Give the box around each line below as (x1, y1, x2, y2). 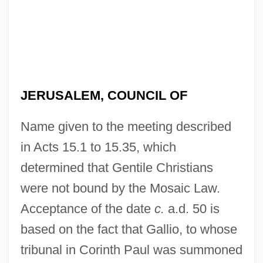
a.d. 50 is (164, 201, 220, 216)
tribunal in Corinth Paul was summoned (20, 242, 242, 257)
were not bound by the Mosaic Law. (20, 180, 220, 195)
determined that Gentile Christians (20, 160, 213, 175)
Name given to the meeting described (20, 119, 231, 134)
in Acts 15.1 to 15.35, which (20, 139, 176, 154)
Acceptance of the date (20, 201, 154, 216)
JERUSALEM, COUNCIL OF (20, 87, 187, 103)
